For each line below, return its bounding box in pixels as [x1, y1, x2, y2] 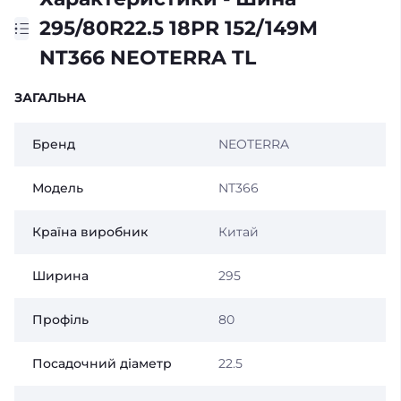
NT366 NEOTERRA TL [39, 46, 256, 70]
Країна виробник [32, 224, 148, 240]
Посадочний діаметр [32, 355, 172, 371]
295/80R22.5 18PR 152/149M [39, 16, 318, 40]
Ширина [32, 268, 89, 284]
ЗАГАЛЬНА [14, 90, 86, 106]
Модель [32, 180, 83, 196]
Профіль [32, 311, 89, 328]
